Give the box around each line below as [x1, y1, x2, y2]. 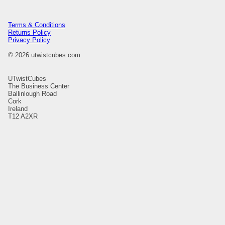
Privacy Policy [8, 36, 50, 44]
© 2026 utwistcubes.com [8, 51, 80, 59]
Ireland [8, 105, 28, 113]
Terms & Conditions [8, 21, 65, 29]
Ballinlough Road [8, 90, 57, 98]
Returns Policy [8, 29, 51, 37]
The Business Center [8, 82, 69, 90]
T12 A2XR [8, 113, 38, 121]
